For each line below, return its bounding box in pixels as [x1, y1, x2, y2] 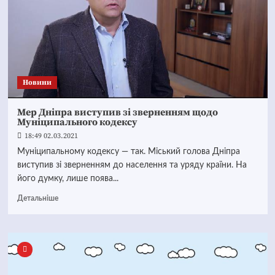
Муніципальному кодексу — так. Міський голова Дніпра [17, 147, 240, 156]
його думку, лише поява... [17, 174, 118, 183]
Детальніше [17, 195, 58, 202]
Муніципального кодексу [17, 116, 137, 128]
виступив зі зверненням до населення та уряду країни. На [17, 161, 247, 169]
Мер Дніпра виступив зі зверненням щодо [17, 106, 218, 118]
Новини [22, 78, 52, 87]
